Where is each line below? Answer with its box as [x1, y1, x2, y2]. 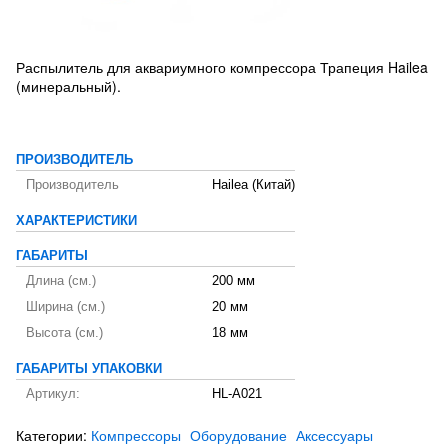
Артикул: [26, 387, 80, 401]
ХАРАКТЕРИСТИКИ [16, 214, 137, 228]
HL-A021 [212, 387, 262, 401]
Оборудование [190, 425, 287, 445]
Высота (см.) [26, 326, 103, 340]
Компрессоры [91, 425, 181, 445]
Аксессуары [296, 425, 373, 445]
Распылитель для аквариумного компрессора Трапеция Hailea [16, 57, 428, 77]
